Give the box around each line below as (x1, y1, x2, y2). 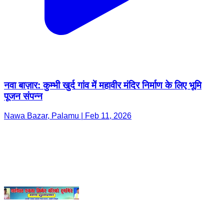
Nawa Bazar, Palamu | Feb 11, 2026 (4, 53, 131, 62)
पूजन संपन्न (4, 33, 42, 44)
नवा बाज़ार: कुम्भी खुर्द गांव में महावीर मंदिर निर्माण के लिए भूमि (4, 22, 201, 33)
